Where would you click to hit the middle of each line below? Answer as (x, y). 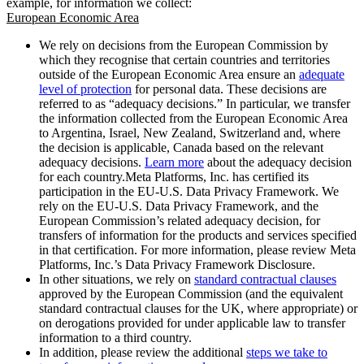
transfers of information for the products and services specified (198, 235)
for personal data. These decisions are (229, 89)
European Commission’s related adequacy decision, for (180, 220)
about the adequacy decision (278, 162)
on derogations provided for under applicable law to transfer (192, 323)
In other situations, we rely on (117, 279)
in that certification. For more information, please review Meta (197, 249)
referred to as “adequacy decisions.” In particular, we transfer (195, 103)
